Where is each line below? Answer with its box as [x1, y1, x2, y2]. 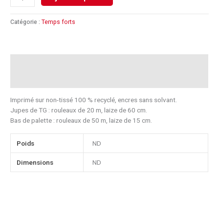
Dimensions [17, 158, 54, 167]
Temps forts [42, 19, 76, 26]
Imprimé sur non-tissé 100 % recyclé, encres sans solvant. [10, 95, 177, 104]
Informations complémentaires [10, 75, 106, 84]
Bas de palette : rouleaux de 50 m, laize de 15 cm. [10, 116, 153, 124]
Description [10, 58, 46, 66]
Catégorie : [10, 19, 42, 26]
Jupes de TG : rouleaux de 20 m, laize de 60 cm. [10, 106, 148, 114]
